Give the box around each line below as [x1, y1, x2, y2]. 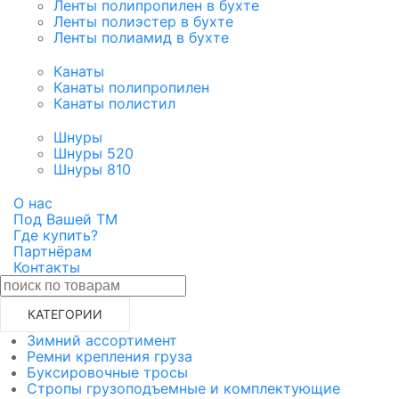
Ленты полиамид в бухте [53, 28, 229, 47]
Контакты [13, 258, 80, 277]
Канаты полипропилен [53, 78, 209, 97]
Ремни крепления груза [27, 347, 192, 366]
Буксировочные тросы [27, 363, 188, 382]
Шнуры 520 [53, 144, 134, 163]
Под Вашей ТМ [13, 210, 118, 229]
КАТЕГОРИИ [28, 306, 102, 322]
